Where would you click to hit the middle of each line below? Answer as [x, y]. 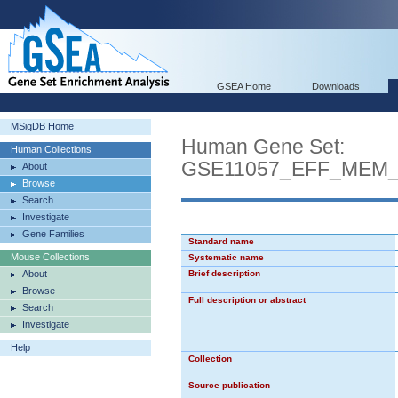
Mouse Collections [50, 257]
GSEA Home [244, 86]
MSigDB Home [42, 126]
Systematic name [226, 257]
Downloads [336, 86]
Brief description [224, 273]
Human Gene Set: [263, 147]
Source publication [229, 385]
